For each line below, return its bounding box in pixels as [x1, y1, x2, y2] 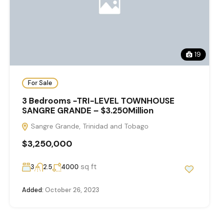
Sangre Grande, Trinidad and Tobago [29, 121, 149, 131]
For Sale [28, 79, 52, 88]
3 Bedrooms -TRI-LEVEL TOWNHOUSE [22, 95, 175, 106]
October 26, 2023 [44, 185, 99, 194]
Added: [22, 185, 44, 194]
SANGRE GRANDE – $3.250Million [22, 105, 153, 116]
